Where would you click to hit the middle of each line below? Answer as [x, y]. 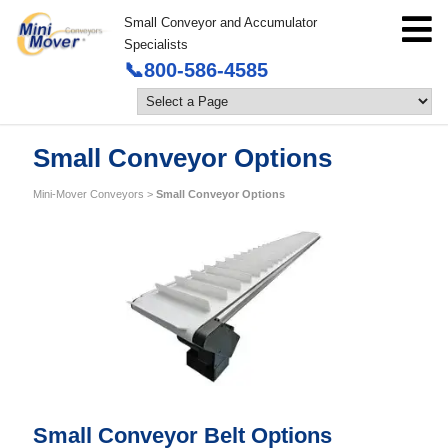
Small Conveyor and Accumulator [221, 22]
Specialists [156, 44]
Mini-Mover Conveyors [88, 194]
